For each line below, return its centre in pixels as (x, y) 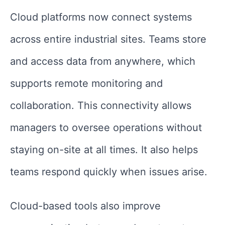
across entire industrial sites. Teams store (108, 39)
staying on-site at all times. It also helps (104, 150)
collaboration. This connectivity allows (101, 106)
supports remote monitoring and (86, 84)
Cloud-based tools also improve (85, 206)
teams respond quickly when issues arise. (109, 172)
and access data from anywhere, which (103, 62)
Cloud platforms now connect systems (101, 17)
